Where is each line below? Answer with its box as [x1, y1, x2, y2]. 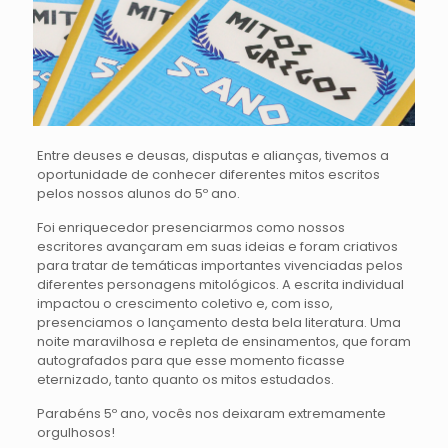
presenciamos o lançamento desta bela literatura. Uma [36, 312, 401, 332]
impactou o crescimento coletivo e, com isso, [36, 293, 333, 313]
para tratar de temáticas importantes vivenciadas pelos [36, 255, 403, 275]
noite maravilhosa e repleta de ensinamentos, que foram [36, 331, 411, 351]
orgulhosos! [36, 422, 115, 442]
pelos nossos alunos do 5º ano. [36, 183, 240, 203]
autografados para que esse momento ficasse [36, 350, 345, 370]
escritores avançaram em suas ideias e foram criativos [36, 236, 398, 256]
